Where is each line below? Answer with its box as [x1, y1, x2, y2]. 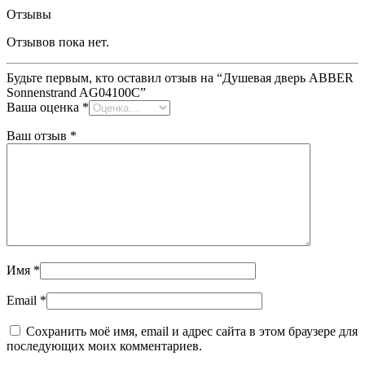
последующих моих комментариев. [7, 339, 202, 354]
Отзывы [7, 7, 51, 22]
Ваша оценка [7, 100, 82, 115]
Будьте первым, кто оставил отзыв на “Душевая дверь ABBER [7, 71, 354, 86]
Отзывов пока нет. [7, 35, 109, 50]
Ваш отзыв [7, 129, 70, 143]
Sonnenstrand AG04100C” [7, 86, 146, 100]
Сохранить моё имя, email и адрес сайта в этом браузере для [26, 324, 358, 339]
